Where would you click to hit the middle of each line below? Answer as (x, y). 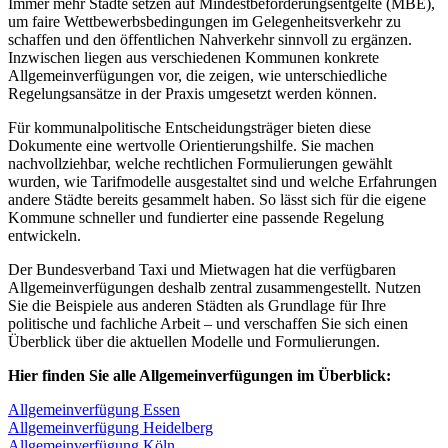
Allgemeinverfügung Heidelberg (110, 428)
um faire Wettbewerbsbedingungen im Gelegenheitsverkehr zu (204, 22)
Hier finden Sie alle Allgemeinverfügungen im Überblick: (199, 376)
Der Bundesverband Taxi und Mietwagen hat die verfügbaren (202, 270)
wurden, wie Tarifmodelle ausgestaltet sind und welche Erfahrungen (222, 182)
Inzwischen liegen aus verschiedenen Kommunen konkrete (193, 58)
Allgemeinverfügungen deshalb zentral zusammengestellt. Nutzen (214, 288)
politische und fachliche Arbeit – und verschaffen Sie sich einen (208, 324)
